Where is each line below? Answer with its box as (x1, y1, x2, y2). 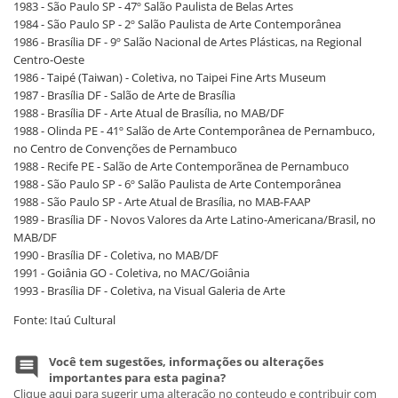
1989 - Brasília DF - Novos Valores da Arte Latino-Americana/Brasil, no (13, 211, 376, 227)
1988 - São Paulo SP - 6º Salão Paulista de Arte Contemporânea (13, 176, 341, 192)
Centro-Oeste (13, 52, 84, 68)
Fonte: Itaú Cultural (13, 312, 115, 328)
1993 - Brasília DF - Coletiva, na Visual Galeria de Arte (13, 283, 285, 298)
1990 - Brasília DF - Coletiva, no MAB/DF (13, 247, 219, 263)
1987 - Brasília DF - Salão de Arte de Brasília (13, 87, 235, 103)
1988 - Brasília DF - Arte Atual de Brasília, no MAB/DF (13, 105, 284, 121)
